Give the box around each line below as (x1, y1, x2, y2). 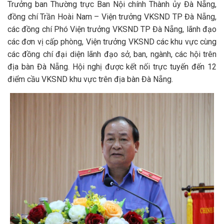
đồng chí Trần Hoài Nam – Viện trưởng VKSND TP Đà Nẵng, (7, 12, 216, 21)
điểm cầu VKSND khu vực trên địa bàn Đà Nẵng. (7, 74, 173, 84)
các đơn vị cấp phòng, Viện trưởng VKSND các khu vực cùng (7, 37, 216, 46)
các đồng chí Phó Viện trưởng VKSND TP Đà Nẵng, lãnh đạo (7, 24, 216, 34)
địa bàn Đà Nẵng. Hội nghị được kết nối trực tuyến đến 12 (7, 62, 216, 71)
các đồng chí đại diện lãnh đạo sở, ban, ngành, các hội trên (7, 49, 216, 59)
